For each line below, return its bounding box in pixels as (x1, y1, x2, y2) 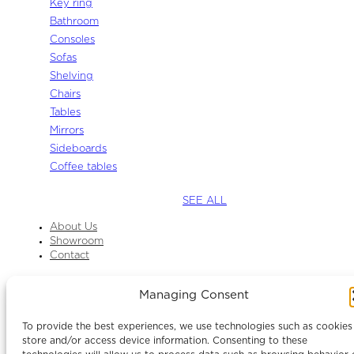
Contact (50, 250, 89, 261)
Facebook (50, 310, 111, 323)
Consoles (50, 34, 95, 45)
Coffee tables (50, 161, 117, 172)
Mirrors (50, 125, 84, 136)
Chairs (50, 88, 81, 100)
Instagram (50, 295, 112, 308)
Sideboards (50, 143, 107, 154)
